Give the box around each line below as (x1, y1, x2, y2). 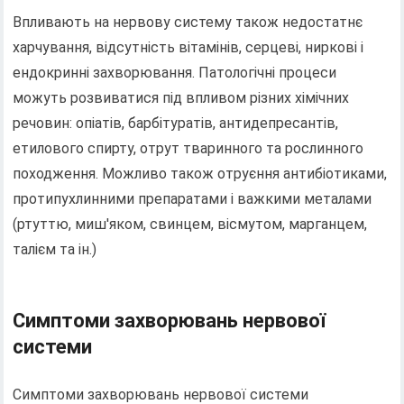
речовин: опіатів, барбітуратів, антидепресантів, (13, 114, 339, 132)
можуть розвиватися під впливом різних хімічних (13, 88, 350, 106)
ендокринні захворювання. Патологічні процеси (13, 63, 337, 81)
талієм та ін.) (13, 240, 97, 258)
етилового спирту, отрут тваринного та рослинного (13, 139, 364, 157)
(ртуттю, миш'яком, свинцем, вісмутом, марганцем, (13, 215, 368, 233)
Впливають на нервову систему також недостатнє (13, 13, 363, 31)
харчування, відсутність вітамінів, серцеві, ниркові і (13, 38, 364, 56)
